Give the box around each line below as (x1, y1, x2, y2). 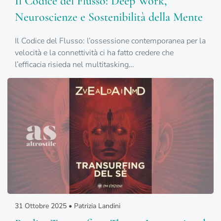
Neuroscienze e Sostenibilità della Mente (15, 10, 203, 25)
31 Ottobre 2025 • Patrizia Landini (15, 201, 120, 211)
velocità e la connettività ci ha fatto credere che (15, 47, 174, 59)
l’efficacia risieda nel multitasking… (15, 59, 134, 71)
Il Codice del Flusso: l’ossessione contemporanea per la (15, 36, 206, 47)
